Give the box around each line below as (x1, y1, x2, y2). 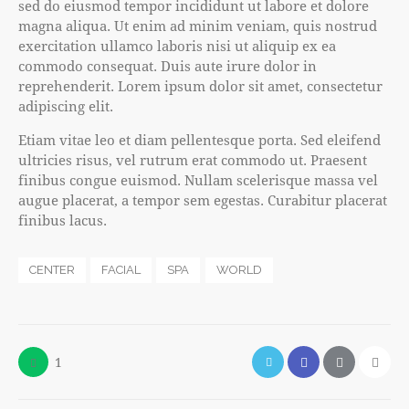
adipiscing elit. (18, 97, 113, 116)
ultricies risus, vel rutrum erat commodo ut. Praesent (18, 151, 367, 170)
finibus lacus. (18, 211, 107, 230)
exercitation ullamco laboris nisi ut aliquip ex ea (18, 37, 336, 56)
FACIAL (101, 263, 142, 278)
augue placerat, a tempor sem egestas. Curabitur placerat (18, 191, 387, 210)
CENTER (29, 263, 75, 278)
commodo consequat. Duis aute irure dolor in (18, 57, 317, 76)
